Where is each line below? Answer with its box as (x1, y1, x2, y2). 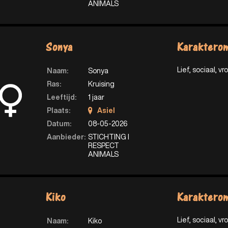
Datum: (46, 120, 71, 127)
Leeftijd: (46, 93, 76, 101)
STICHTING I (88, 133, 129, 140)
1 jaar (88, 93, 104, 101)
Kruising (88, 80, 115, 88)
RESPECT (88, 141, 119, 149)
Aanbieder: (46, 133, 85, 140)
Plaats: (46, 106, 70, 114)
